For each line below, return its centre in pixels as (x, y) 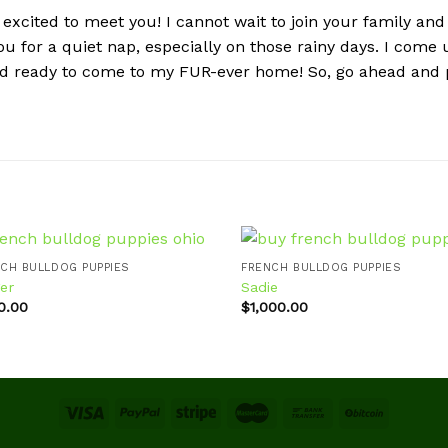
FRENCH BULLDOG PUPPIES (321, 268)
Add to (180, 315)
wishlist (180, 329)
